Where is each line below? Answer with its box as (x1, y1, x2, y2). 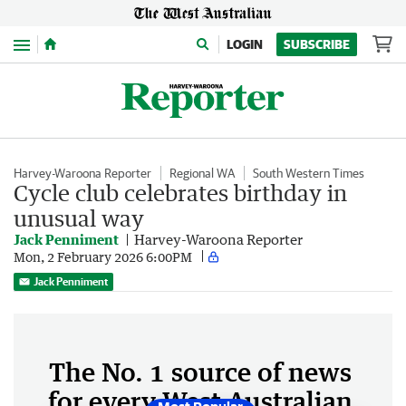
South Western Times (253, 166, 364, 180)
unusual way (14, 205, 144, 231)
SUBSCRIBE (284, 37, 350, 52)
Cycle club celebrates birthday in (14, 179, 347, 206)
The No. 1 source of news (49, 356, 352, 387)
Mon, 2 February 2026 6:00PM (14, 248, 192, 265)
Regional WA (169, 166, 235, 180)
